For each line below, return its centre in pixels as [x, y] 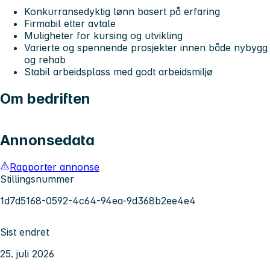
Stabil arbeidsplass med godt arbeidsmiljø [118, 71]
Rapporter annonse [55, 167]
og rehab [45, 59]
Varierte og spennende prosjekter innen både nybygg [146, 47]
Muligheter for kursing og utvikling [103, 35]
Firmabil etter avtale [70, 23]
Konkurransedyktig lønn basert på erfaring [122, 11]
